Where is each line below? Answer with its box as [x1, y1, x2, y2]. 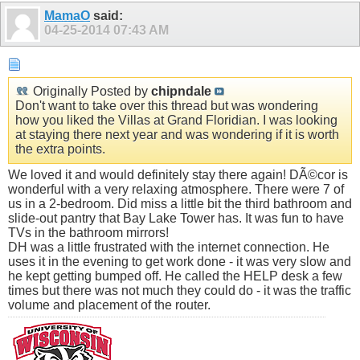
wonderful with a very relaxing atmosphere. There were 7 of [8, 182, 344, 197]
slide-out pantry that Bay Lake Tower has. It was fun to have [8, 211, 344, 226]
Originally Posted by [30, 84, 151, 99]
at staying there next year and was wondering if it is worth [15, 128, 339, 142]
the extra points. [15, 142, 105, 157]
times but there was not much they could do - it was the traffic [8, 284, 351, 298]
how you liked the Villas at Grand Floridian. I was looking [15, 113, 337, 128]
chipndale [151, 84, 211, 99]
